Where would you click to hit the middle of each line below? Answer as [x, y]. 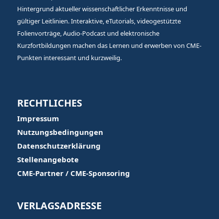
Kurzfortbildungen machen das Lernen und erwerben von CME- [109, 45]
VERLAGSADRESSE [59, 206]
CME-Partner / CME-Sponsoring [74, 173]
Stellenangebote [48, 159]
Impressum [38, 118]
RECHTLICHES [50, 103]
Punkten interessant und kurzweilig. [69, 58]
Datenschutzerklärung [59, 146]
